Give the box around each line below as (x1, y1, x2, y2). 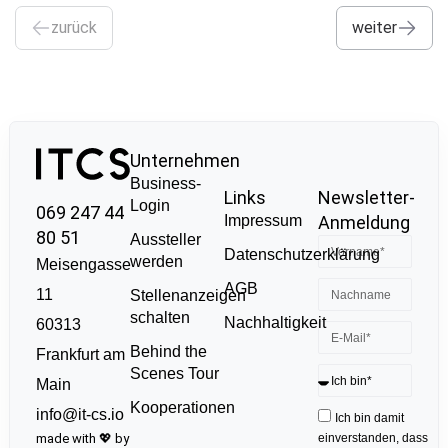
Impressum (224, 212, 302, 230)
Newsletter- (318, 187, 416, 209)
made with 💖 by (35, 430, 129, 446)
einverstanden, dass (318, 431, 429, 446)
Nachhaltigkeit (224, 314, 326, 332)
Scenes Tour (129, 364, 219, 382)
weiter (352, 18, 397, 38)
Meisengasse (35, 255, 131, 273)
